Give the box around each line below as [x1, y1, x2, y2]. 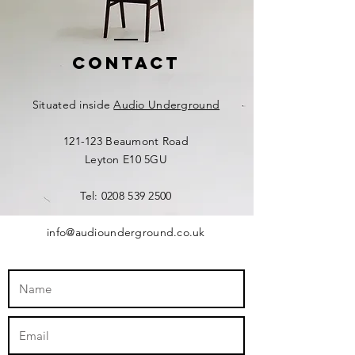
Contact [72, 52, 181, 74]
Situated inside [32, 97, 114, 112]
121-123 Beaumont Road [63, 134, 189, 148]
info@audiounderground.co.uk [47, 225, 205, 239]
